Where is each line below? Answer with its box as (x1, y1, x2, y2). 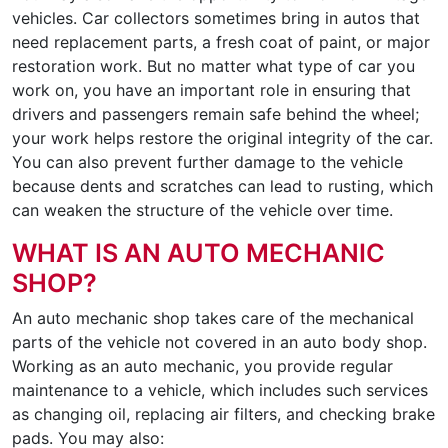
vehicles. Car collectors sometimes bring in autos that (12, 7, 420, 28)
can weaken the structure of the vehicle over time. (12, 199, 393, 220)
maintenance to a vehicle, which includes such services (12, 379, 428, 400)
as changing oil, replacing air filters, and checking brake (12, 403, 435, 424)
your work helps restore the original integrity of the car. (12, 127, 433, 148)
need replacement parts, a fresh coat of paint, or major (12, 31, 430, 52)
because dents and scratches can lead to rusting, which (12, 175, 433, 196)
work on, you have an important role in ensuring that (12, 79, 411, 100)
